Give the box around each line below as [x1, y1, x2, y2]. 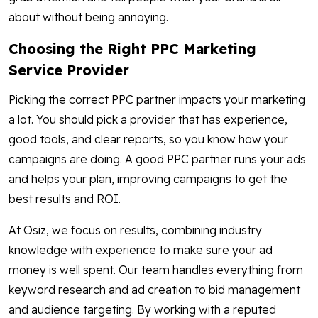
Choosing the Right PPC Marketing [9, 40, 256, 58]
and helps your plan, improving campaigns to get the [9, 172, 287, 187]
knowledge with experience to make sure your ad [9, 243, 273, 258]
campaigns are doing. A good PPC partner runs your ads [9, 152, 306, 167]
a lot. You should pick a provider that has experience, [9, 112, 287, 127]
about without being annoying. [9, 10, 168, 25]
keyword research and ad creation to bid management [9, 283, 300, 297]
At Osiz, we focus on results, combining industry [9, 223, 262, 238]
